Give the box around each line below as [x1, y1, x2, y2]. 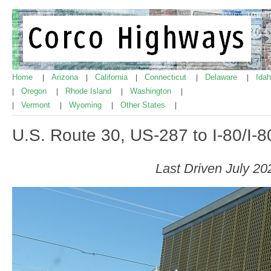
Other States [120, 100, 168, 109]
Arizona [51, 73, 80, 82]
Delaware [205, 73, 240, 82]
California [95, 73, 130, 82]
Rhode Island [65, 87, 114, 96]
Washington [130, 87, 174, 96]
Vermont [21, 100, 53, 109]
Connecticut [145, 73, 189, 82]
